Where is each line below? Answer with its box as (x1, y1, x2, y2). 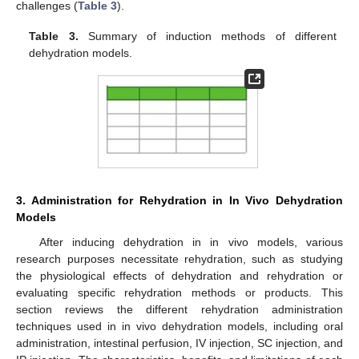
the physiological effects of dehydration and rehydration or (16, 268, 343, 282)
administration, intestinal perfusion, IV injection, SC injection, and (16, 336, 343, 349)
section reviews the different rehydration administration (16, 302, 343, 316)
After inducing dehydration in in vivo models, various (38, 235, 343, 248)
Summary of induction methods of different (78, 30, 337, 43)
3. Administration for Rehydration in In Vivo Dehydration (16, 193, 343, 207)
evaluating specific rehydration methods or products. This (16, 285, 343, 299)
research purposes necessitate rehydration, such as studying (16, 252, 343, 265)
